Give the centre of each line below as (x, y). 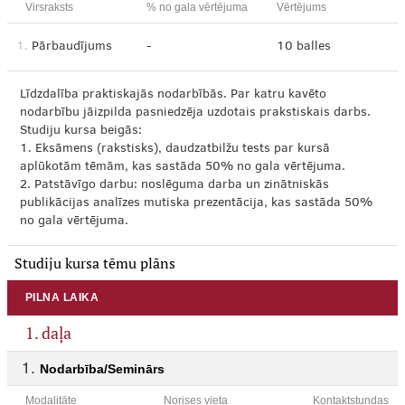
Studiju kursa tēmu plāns (95, 263)
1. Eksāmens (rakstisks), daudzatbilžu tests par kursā (175, 149)
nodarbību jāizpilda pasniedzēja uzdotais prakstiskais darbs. (195, 113)
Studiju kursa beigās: (81, 131)
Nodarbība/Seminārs (102, 369)
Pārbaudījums (72, 47)
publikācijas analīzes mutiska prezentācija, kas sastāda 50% (196, 203)
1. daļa (48, 333)
